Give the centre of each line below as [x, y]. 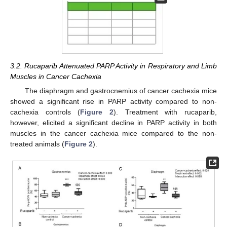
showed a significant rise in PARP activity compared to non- [113, 102]
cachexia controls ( [45, 112]
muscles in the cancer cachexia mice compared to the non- [113, 134]
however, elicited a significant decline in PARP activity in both [113, 123]
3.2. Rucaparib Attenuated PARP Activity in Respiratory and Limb [113, 66]
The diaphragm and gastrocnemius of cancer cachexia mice [121, 91]
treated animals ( [37, 144]
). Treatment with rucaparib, [165, 112]
